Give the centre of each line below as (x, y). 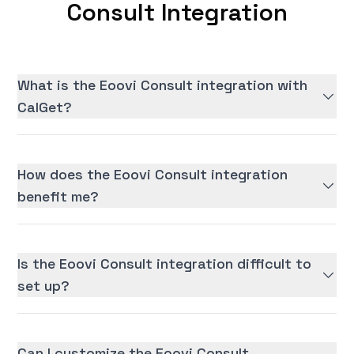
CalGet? (45, 107)
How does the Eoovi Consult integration (153, 175)
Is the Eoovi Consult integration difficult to (165, 264)
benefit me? (58, 197)
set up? (44, 286)
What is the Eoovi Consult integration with (163, 85)
